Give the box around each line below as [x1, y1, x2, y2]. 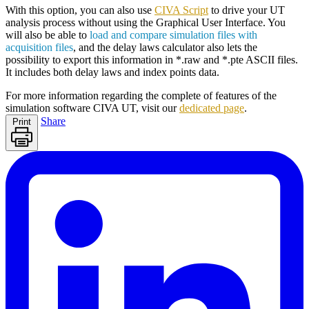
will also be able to [6, 28, 90, 41]
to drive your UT [208, 3, 285, 16]
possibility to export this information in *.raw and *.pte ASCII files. [6, 53, 298, 66]
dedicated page [179, 101, 244, 114]
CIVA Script [154, 3, 208, 16]
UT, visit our [119, 101, 179, 114]
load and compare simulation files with [90, 28, 257, 41]
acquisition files [6, 41, 73, 53]
